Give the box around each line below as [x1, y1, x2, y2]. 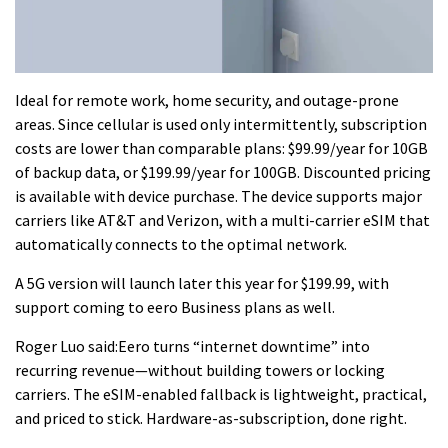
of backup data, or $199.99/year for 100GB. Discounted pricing [15, 162, 431, 182]
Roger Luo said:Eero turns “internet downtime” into [15, 336, 370, 356]
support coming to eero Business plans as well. [15, 297, 335, 317]
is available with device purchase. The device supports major [15, 186, 422, 206]
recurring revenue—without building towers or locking [15, 360, 385, 380]
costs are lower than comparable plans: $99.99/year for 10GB [15, 138, 428, 158]
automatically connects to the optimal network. [15, 234, 347, 254]
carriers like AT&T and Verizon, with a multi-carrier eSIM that [15, 210, 430, 230]
